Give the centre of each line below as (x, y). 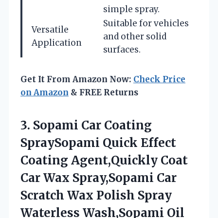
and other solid (135, 36)
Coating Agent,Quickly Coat (104, 160)
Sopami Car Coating (92, 125)
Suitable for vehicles (146, 23)
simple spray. (131, 9)
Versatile (50, 29)
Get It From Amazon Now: (77, 79)
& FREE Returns (103, 92)
